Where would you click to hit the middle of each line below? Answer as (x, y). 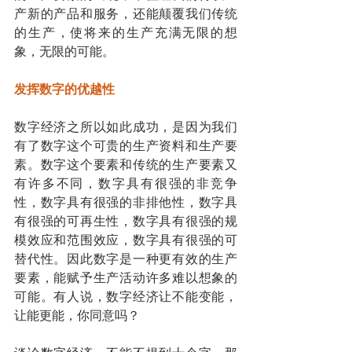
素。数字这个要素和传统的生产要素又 (126, 164)
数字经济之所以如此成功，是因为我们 (126, 126)
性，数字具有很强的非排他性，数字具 (126, 202)
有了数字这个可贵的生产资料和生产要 (126, 145)
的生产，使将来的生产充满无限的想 (126, 32)
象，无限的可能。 (64, 51)
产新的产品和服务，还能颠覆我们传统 (126, 13)
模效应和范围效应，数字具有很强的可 (126, 240)
